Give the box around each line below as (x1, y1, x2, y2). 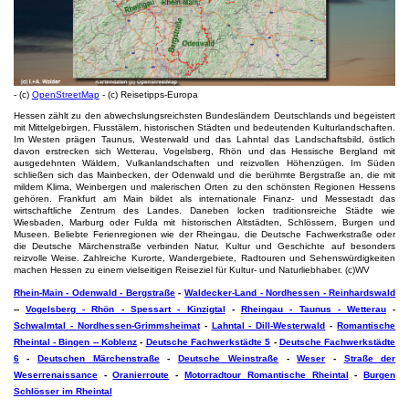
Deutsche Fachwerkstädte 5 (145, 337, 271, 348)
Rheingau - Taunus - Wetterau (241, 304, 387, 315)
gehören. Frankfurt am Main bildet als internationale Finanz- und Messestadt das (13, 194, 396, 204)
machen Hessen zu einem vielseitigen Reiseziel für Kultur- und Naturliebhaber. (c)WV (13, 265, 370, 276)
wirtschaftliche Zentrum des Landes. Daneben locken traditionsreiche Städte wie (13, 205, 396, 216)
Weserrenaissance (13, 370, 98, 381)
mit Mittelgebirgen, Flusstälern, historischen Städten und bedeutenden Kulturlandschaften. (13, 122, 396, 133)
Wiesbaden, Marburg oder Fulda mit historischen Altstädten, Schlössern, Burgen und (13, 217, 396, 228)
